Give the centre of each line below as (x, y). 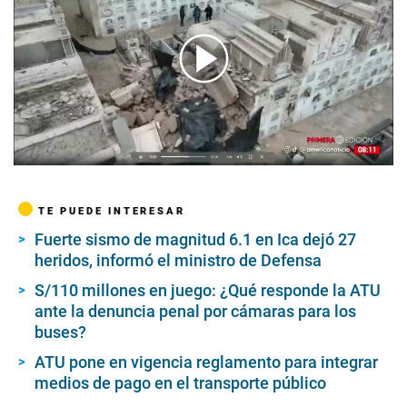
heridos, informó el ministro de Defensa (178, 260)
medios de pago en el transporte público (180, 382)
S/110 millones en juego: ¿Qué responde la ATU (208, 290)
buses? (60, 332)
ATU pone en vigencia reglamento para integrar (206, 362)
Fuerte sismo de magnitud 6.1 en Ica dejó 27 (195, 239)
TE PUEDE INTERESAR (112, 210)
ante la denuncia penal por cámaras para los (195, 311)
